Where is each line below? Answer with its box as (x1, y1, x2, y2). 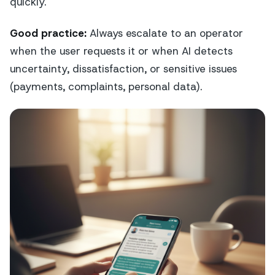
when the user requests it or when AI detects (10, 44, 233, 58)
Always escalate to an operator (87, 26, 243, 40)
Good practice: (10, 26, 87, 40)
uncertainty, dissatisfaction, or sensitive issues (10, 61, 237, 76)
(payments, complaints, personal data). (10, 79, 202, 93)
